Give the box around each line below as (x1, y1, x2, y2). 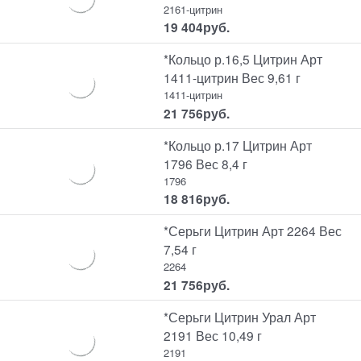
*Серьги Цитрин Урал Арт (164, 307, 317, 326)
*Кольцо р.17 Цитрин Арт (164, 135, 313, 154)
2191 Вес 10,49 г (164, 326, 263, 344)
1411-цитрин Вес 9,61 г (164, 68, 301, 87)
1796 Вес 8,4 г (164, 154, 248, 172)
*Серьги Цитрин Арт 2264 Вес (164, 222, 342, 240)
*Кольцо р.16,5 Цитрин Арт (164, 50, 323, 68)
